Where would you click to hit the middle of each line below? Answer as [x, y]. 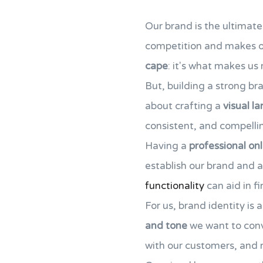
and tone [166, 226]
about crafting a [184, 106]
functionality [175, 186]
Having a [167, 146]
